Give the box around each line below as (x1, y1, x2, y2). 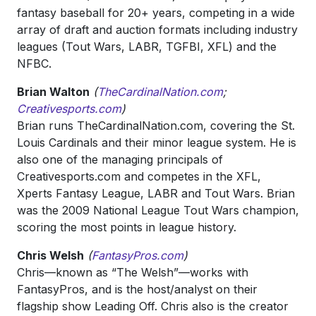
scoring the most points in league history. (17, 220, 240, 234)
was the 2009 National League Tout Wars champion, (17, 203, 299, 217)
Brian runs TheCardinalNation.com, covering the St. (17, 119, 295, 133)
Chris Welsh (17, 248, 84, 262)
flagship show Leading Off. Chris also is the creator (17, 299, 288, 313)
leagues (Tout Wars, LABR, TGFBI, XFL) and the (17, 39, 276, 54)
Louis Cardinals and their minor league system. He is (17, 135, 296, 150)
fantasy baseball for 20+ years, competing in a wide (17, 6, 295, 20)
